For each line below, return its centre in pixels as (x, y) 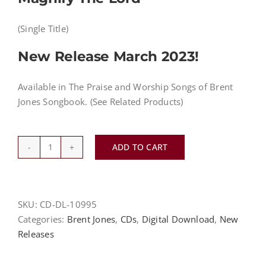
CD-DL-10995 (69, 204)
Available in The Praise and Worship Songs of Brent (126, 86)
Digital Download (178, 219)
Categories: (42, 219)
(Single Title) (43, 28)
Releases (36, 234)
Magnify (66, 153)
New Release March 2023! (108, 56)
